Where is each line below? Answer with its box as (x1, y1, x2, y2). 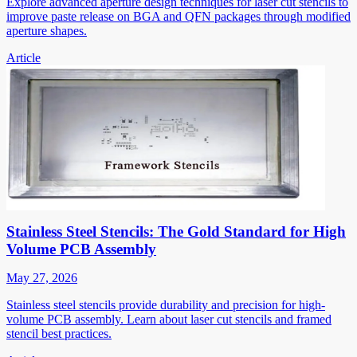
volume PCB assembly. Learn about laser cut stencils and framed (6, 312, 331, 326)
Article (6, 50, 41, 65)
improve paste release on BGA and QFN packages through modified (6, 9, 351, 23)
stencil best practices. (6, 326, 112, 340)
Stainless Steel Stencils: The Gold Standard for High (6, 222, 346, 240)
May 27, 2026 (6, 270, 77, 284)
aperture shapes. (6, 23, 87, 37)
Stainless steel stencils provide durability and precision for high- (6, 297, 325, 312)
